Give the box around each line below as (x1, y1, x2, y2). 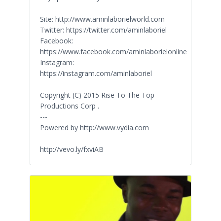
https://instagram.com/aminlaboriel (40, 68, 152, 78)
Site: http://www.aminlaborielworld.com (40, 14, 165, 24)
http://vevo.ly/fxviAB (40, 144, 104, 154)
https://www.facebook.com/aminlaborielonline (40, 46, 187, 56)
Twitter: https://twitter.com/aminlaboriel (40, 25, 167, 35)
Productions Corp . (40, 101, 99, 110)
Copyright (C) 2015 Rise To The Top (40, 90, 154, 100)
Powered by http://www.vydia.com (40, 122, 149, 132)
